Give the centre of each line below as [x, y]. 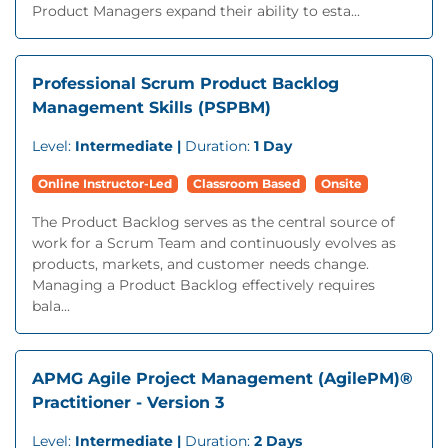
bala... [51, 306]
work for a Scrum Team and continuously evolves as [214, 243]
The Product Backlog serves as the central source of [213, 222]
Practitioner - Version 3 [128, 402]
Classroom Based [246, 183]
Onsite [341, 183]
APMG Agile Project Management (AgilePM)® [222, 378]
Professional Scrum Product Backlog [185, 83]
